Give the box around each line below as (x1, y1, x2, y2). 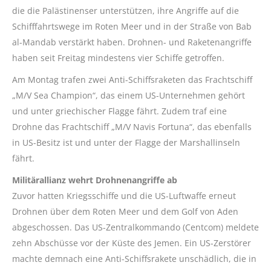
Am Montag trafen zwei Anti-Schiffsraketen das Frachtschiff (12, 74, 252, 86)
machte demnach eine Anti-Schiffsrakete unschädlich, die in (12, 253, 256, 265)
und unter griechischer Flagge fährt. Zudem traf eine (12, 105, 227, 117)
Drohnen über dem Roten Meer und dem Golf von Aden (12, 206, 238, 218)
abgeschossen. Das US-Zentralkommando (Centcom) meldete (12, 221, 259, 233)
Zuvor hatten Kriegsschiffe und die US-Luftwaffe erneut (12, 190, 236, 202)
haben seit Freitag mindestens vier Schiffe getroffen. (12, 52, 224, 64)
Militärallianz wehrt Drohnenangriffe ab (12, 174, 177, 186)
